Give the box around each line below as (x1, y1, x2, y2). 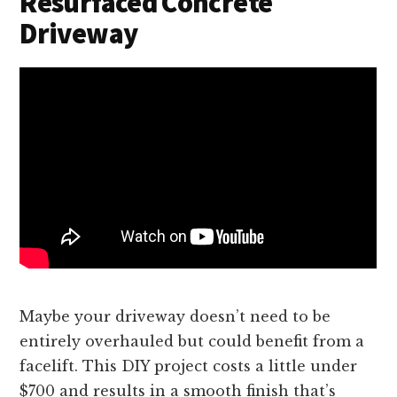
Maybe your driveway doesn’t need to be (19, 307, 331, 326)
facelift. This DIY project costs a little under (19, 357, 358, 376)
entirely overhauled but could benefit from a (19, 332, 365, 351)
